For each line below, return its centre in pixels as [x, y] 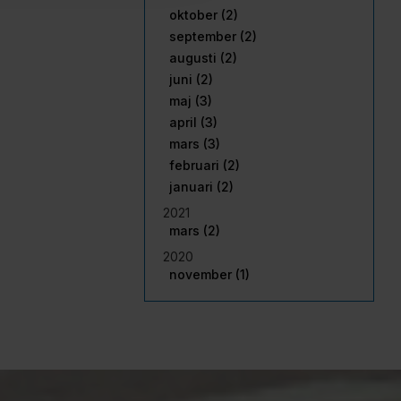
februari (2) [205, 165]
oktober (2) [204, 14]
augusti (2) [203, 57]
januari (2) [201, 186]
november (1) [209, 274]
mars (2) [195, 230]
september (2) [213, 36]
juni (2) [191, 79]
